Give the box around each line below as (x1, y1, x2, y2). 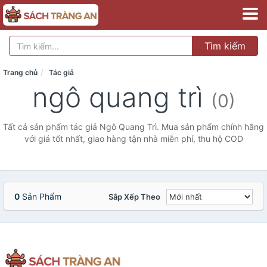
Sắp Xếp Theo (108, 192, 160, 201)
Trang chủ (3, 68, 38, 77)
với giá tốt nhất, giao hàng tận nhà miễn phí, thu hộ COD (24, 133, 243, 144)
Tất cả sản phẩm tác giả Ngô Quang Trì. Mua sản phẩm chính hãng (3, 122, 264, 132)
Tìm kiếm (204, 40, 246, 52)
